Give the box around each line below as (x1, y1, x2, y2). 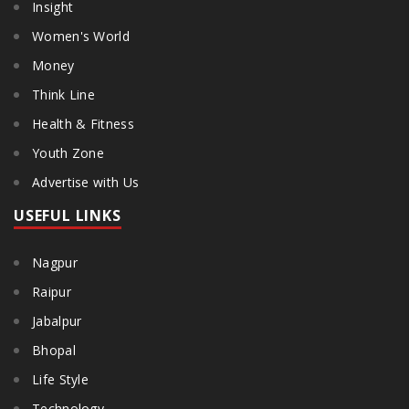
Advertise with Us (32, 173, 140, 192)
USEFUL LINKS (14, 205, 121, 226)
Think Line (32, 86, 95, 104)
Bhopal (32, 341, 76, 360)
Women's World (32, 27, 130, 46)
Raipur (32, 283, 71, 301)
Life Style (32, 371, 89, 389)
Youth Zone (32, 144, 104, 163)
